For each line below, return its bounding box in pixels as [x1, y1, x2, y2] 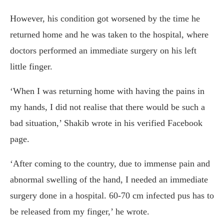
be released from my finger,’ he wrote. [10, 206, 149, 217]
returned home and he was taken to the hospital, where [10, 29, 208, 40]
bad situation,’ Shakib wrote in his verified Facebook [10, 118, 202, 128]
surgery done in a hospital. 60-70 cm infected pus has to [10, 190, 214, 201]
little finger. [10, 61, 52, 72]
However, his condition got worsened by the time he [10, 13, 200, 24]
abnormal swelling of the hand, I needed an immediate [10, 174, 208, 185]
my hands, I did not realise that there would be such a [10, 102, 205, 112]
